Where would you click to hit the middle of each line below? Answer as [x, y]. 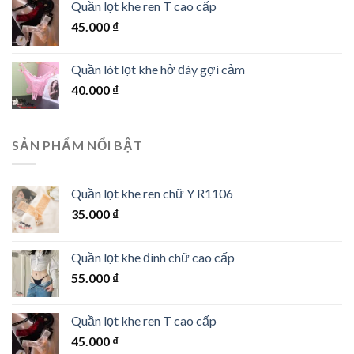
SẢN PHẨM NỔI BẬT [77, 145]
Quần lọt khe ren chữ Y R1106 [152, 194]
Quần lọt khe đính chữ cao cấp [153, 258]
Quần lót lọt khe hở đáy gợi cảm [158, 69]
